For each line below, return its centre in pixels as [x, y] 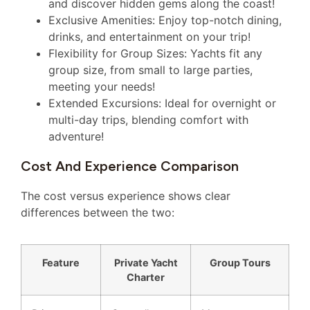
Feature [61, 262]
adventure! [76, 136]
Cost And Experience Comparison [130, 166]
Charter [146, 277]
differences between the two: [98, 212]
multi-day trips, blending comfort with [148, 119]
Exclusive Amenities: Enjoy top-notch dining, [165, 20]
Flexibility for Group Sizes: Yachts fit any [155, 53]
